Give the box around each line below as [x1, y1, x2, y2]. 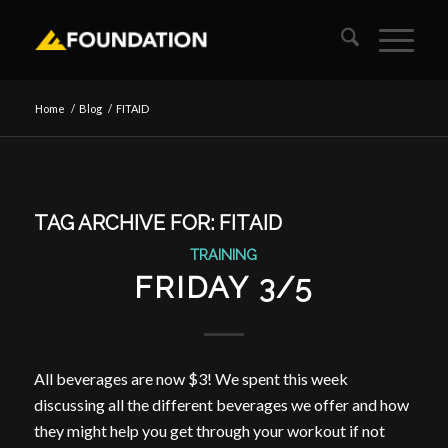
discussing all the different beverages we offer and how [33, 394, 409, 414]
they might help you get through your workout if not [33, 420, 385, 440]
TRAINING [190, 246, 258, 263]
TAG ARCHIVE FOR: [33, 211, 219, 235]
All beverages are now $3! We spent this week [33, 368, 348, 388]
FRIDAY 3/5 [134, 270, 314, 305]
